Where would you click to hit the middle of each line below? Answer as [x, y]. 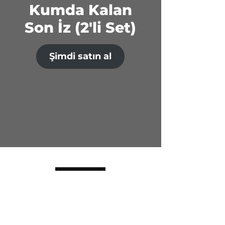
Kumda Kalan [80, 10]
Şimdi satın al [81, 57]
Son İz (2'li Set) [81, 28]
